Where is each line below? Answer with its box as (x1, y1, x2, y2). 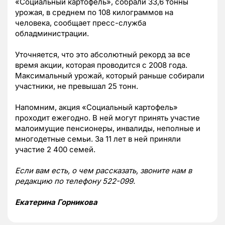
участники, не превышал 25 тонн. (15, 81, 138, 91)
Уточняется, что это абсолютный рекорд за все (15, 50, 190, 60)
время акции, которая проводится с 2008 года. (15, 60, 187, 70)
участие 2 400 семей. (15, 145, 95, 155)
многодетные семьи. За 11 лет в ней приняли (15, 134, 181, 144)
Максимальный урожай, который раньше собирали (15, 71, 204, 81)
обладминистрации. (15, 29, 89, 39)
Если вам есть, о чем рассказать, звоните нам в (15, 166, 192, 176)
